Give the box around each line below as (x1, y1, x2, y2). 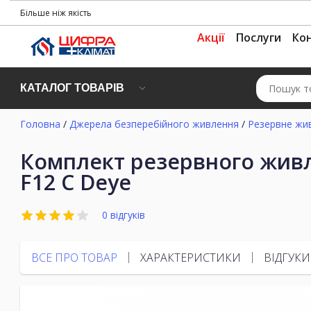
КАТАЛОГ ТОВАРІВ (20, 82, 124, 94)
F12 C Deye (20, 168, 131, 196)
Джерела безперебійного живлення (69, 117, 239, 131)
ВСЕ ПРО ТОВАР (31, 249, 117, 265)
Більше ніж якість (20, 6, 92, 19)
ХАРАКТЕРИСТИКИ (140, 249, 241, 265)
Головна (20, 117, 60, 131)
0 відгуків (102, 208, 145, 221)
